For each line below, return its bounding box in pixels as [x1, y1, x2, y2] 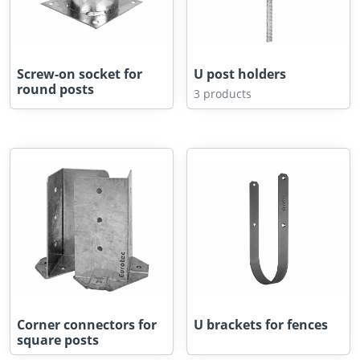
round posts [17, 80, 94, 98]
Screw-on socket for [17, 65, 142, 83]
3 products [194, 86, 252, 101]
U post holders [194, 65, 286, 83]
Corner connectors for [17, 316, 157, 333]
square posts [17, 331, 99, 349]
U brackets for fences [194, 316, 328, 333]
